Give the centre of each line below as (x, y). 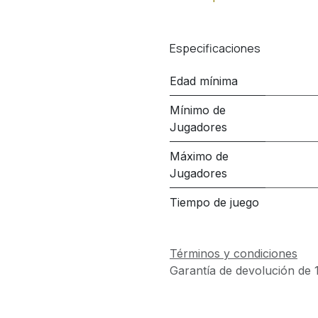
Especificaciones (215, 48)
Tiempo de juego (214, 202)
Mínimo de (198, 110)
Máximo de (199, 156)
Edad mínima (204, 81)
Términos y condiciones (234, 253)
